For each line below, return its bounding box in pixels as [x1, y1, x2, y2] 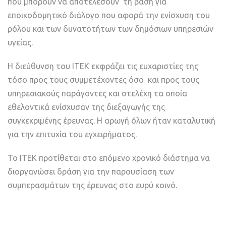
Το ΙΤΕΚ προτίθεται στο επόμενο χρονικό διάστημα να [8, 153, 210, 163]
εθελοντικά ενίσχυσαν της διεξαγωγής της [8, 102, 165, 112]
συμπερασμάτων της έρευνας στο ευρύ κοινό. [8, 181, 177, 190]
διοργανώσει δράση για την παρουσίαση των [8, 167, 174, 177]
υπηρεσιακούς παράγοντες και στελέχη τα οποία [8, 89, 187, 98]
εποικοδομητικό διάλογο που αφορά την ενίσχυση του [8, 11, 210, 20]
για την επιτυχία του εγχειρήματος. [8, 130, 137, 139]
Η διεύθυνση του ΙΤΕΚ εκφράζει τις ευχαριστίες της [8, 62, 198, 71]
